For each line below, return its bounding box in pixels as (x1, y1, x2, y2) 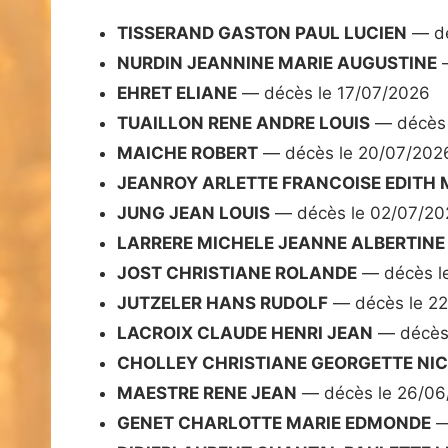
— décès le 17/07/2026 (237, 83, 430, 104)
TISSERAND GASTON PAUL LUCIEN (117, 23, 407, 44)
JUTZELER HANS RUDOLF (117, 293, 328, 314)
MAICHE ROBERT (117, 143, 258, 164)
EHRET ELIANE (117, 83, 237, 104)
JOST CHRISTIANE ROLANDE (117, 263, 357, 284)
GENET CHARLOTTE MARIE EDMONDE (117, 413, 431, 434)
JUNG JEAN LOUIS (117, 203, 270, 224)
